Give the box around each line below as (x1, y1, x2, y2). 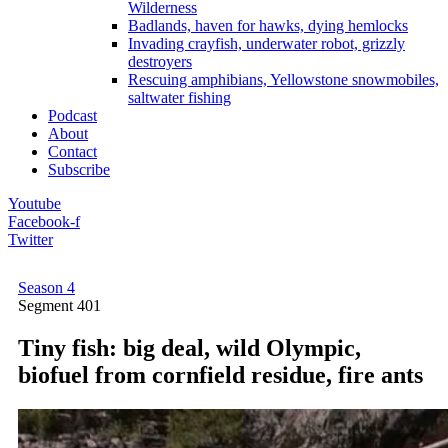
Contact (48, 143, 97, 160)
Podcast (48, 107, 97, 124)
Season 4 (18, 279, 75, 296)
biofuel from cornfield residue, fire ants (18, 361, 423, 388)
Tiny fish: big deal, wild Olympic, (18, 334, 361, 361)
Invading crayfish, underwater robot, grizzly (128, 35, 405, 52)
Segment (18, 297, 77, 314)
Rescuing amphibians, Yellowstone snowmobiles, (128, 71, 439, 88)
